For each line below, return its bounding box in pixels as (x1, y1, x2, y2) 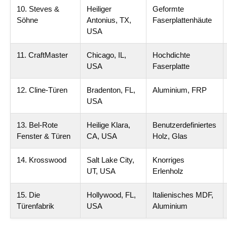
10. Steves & (17, 5, 59, 13)
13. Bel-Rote (17, 121, 58, 129)
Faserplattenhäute (153, 16, 212, 24)
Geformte (153, 5, 184, 13)
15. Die (17, 191, 40, 199)
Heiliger (87, 5, 111, 13)
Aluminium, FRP (153, 86, 207, 94)
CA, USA (87, 132, 117, 140)
